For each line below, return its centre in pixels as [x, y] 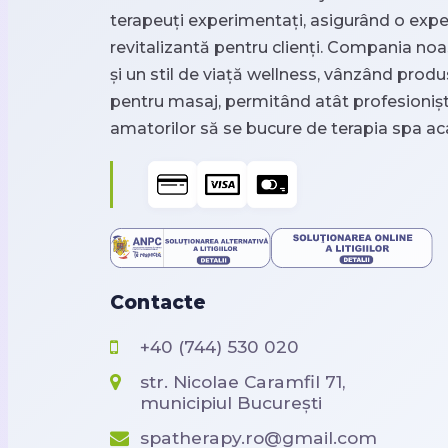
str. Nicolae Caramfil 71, [242, 382]
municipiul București [230, 403]
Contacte [158, 302]
